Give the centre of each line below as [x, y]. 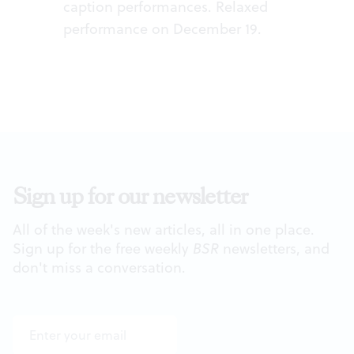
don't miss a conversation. [99, 268]
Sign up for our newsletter [130, 197]
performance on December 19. [162, 29]
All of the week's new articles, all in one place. [164, 230]
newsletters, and [274, 249]
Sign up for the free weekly [103, 249]
